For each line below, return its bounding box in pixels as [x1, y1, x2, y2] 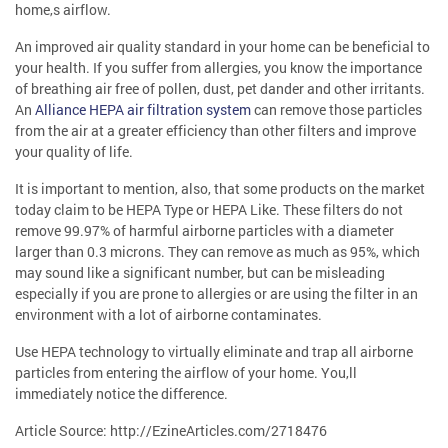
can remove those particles [254, 100, 422, 120]
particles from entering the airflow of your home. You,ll [15, 363, 357, 383]
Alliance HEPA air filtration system [35, 100, 251, 120]
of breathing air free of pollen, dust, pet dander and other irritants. [15, 79, 425, 99]
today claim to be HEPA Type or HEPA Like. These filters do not [15, 200, 403, 220]
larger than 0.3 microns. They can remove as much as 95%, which [15, 242, 420, 262]
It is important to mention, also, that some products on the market [15, 179, 425, 199]
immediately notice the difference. [15, 384, 228, 404]
